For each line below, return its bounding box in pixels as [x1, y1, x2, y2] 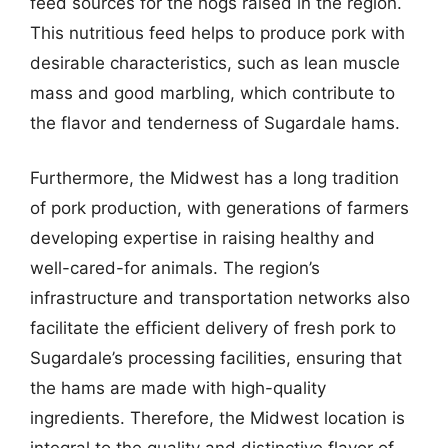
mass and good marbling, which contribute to [30, 82, 395, 103]
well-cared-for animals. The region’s [30, 258, 320, 278]
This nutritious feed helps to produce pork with [30, 22, 405, 43]
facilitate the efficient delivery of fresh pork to [30, 318, 396, 338]
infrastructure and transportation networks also [30, 288, 410, 308]
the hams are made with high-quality [30, 378, 326, 398]
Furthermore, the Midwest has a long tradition [30, 168, 399, 188]
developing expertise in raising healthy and [30, 228, 375, 248]
